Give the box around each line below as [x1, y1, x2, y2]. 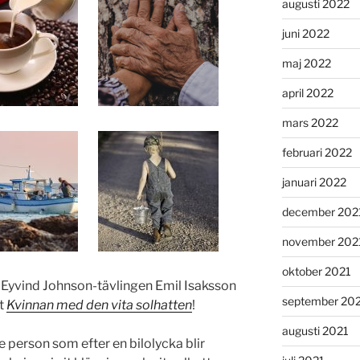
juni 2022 [281, 26, 329, 40]
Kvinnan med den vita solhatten [6, 297, 192, 313]
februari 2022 [281, 145, 352, 159]
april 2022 [281, 85, 333, 100]
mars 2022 [281, 115, 338, 129]
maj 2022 [281, 55, 331, 70]
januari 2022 [281, 174, 346, 189]
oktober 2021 [281, 264, 351, 278]
